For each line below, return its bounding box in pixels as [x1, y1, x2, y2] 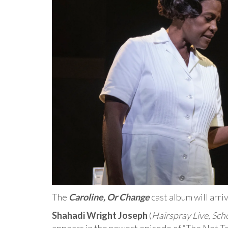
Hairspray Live [152, 210, 208, 221]
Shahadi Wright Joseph [52, 210, 148, 221]
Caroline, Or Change [69, 191, 150, 203]
